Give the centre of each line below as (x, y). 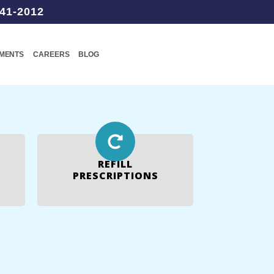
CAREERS (51, 54)
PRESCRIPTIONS (115, 176)
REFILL (115, 164)
